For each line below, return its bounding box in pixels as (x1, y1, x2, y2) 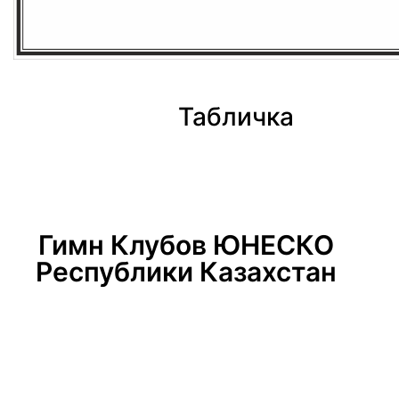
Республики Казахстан (36, 256, 337, 289)
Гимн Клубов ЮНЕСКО (38, 229, 334, 262)
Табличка (178, 102, 294, 133)
